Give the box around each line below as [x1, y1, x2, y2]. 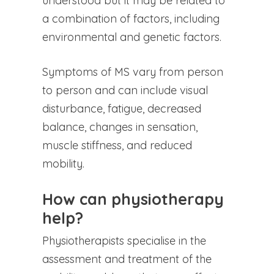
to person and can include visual [42, 83, 208, 97]
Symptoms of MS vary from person [42, 64, 223, 79]
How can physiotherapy [42, 188, 224, 209]
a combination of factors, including [42, 11, 220, 26]
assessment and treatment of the [42, 251, 212, 266]
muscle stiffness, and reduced [42, 138, 192, 152]
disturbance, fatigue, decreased [42, 101, 201, 116]
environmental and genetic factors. [42, 29, 221, 44]
